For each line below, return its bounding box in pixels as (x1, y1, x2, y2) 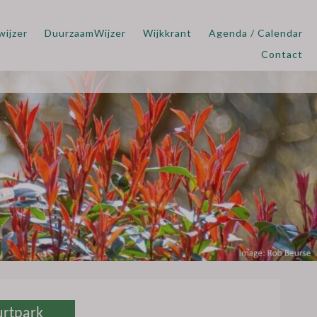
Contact (261, 47, 303, 60)
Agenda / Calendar (209, 26, 303, 39)
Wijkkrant (143, 26, 192, 39)
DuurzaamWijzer (45, 26, 126, 39)
